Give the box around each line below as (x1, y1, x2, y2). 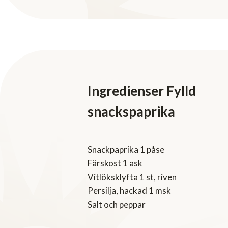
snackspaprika (88, 103, 175, 120)
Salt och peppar (88, 199, 146, 210)
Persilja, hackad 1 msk (88, 185, 171, 196)
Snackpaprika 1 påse (88, 144, 164, 155)
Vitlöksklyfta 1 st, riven (88, 172, 177, 183)
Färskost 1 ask (88, 158, 142, 169)
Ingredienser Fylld (88, 82, 196, 99)
